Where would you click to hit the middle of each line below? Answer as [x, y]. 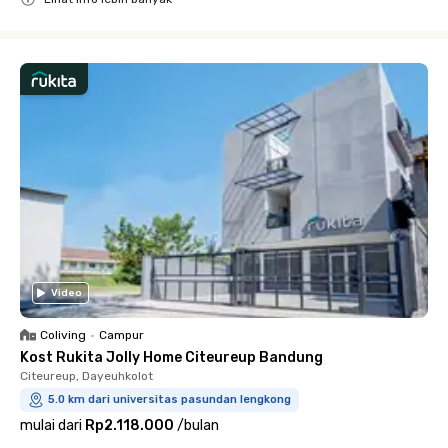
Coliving [63, 335]
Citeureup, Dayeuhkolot [86, 376]
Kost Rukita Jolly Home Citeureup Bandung [171, 357]
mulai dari [51, 425]
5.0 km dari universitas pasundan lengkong [169, 399]
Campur [121, 335]
